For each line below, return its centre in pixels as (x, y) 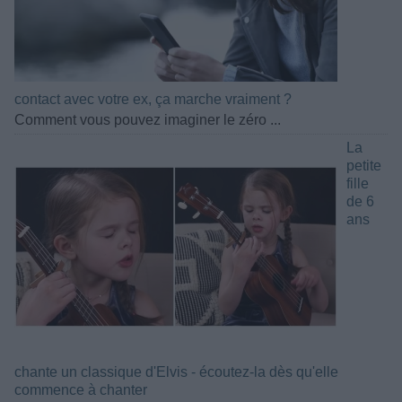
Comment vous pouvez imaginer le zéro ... (148, 119)
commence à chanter (81, 389)
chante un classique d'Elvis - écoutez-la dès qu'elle (176, 371)
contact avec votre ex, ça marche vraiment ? (153, 99)
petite (364, 165)
